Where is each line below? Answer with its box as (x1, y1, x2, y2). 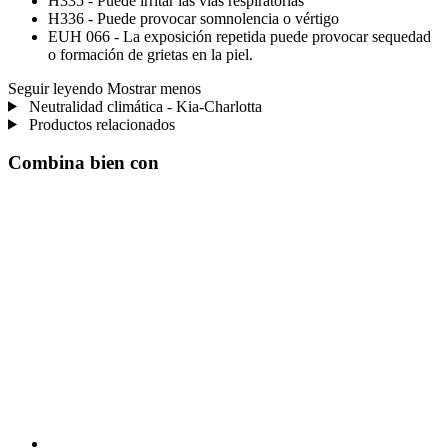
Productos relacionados (24, 115, 175, 133)
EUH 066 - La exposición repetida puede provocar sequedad (48, 27, 431, 45)
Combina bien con (8, 152, 159, 174)
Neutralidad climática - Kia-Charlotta (24, 97, 262, 115)
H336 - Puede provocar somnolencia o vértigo (48, 9, 339, 27)
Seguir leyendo (8, 79, 103, 97)
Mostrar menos (107, 79, 201, 97)
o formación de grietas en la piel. (48, 45, 253, 63)
